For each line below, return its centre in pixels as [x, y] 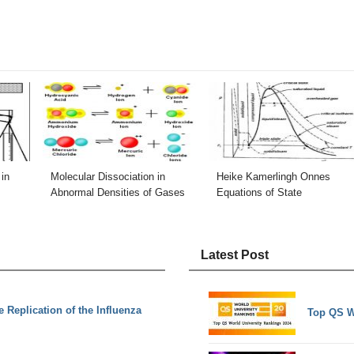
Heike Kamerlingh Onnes [273, 177]
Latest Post [235, 255]
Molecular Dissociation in [108, 177]
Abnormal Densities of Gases [118, 193]
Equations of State [259, 193]
